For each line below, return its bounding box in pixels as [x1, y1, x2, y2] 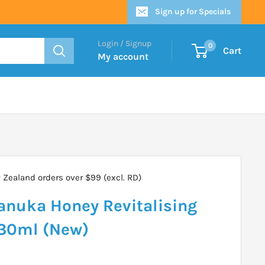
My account [98, 51, 148, 62]
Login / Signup [98, 38, 151, 49]
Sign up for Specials [155, 7, 231, 17]
